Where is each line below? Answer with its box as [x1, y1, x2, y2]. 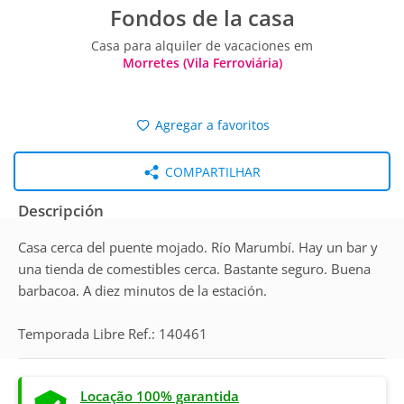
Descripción [18, 200, 104, 221]
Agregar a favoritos [151, 116, 271, 133]
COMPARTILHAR [161, 163, 261, 180]
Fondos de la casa [109, 3, 295, 32]
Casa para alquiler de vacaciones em [91, 37, 313, 54]
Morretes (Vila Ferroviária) [122, 54, 282, 71]
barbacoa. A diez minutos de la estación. [18, 281, 267, 299]
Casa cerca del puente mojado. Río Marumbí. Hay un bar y [18, 238, 378, 256]
